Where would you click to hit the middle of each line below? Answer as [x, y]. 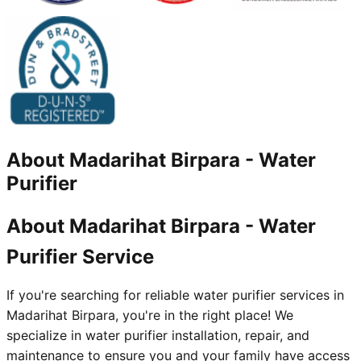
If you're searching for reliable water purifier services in [175, 295]
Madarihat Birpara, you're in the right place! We [150, 315]
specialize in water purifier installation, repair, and [158, 336]
